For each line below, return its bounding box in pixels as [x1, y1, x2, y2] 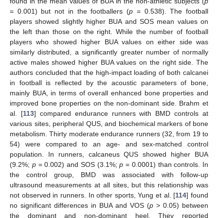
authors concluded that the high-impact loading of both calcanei [10, 69, 208, 77]
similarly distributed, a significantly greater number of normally [10, 48, 208, 56]
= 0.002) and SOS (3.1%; [36, 161, 120, 169]
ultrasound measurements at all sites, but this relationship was [10, 181, 208, 189]
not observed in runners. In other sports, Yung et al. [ [10, 191, 176, 200]
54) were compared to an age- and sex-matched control [10, 140, 208, 148]
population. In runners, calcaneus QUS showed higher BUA [10, 150, 208, 159]
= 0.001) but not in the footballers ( [10, 7, 129, 16]
